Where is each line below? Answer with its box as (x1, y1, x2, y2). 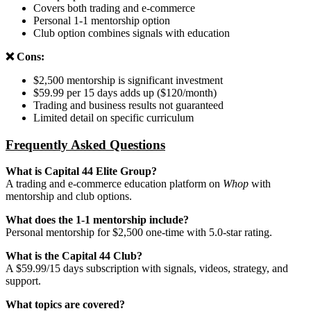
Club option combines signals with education (33, 26, 230, 39)
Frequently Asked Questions (6, 137, 165, 152)
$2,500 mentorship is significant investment (33, 74, 223, 86)
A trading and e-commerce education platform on (6, 178, 223, 190)
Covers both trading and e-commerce (33, 1, 195, 14)
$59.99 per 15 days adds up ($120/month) (33, 86, 217, 99)
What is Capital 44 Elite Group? (6, 165, 157, 178)
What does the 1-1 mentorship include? (6, 214, 189, 226)
